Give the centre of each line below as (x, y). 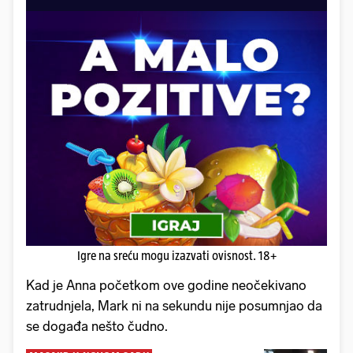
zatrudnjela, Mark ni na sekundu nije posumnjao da (174, 306)
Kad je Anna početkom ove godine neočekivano (166, 286)
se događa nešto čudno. (97, 327)
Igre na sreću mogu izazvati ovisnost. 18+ (176, 256)
